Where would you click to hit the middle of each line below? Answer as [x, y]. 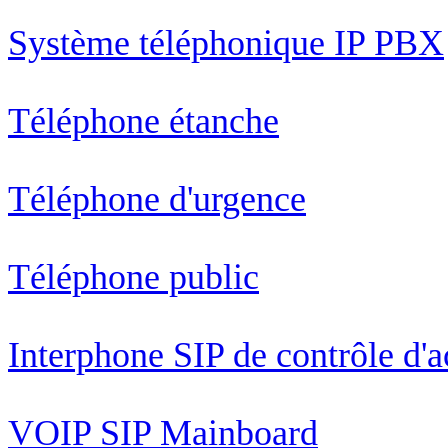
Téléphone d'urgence [157, 198]
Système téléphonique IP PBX [226, 42]
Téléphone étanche [143, 120]
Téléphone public [133, 276]
